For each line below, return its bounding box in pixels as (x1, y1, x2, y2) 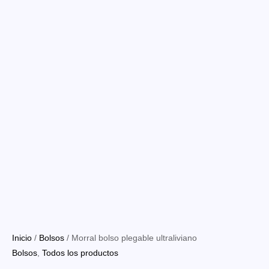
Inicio (12, 233, 32, 243)
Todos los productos (42, 248, 118, 258)
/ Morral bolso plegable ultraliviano (64, 233, 197, 243)
